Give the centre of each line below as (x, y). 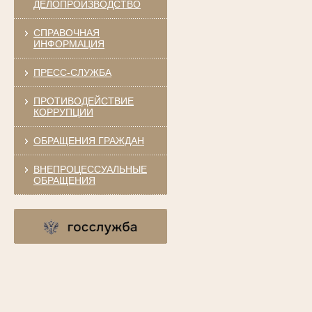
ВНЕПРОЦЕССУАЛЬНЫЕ (90, 169)
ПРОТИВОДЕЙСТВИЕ (83, 101)
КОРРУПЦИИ (63, 112)
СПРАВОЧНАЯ (66, 32)
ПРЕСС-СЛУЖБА (72, 72)
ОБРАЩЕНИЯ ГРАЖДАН (88, 140)
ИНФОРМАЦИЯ (69, 44)
